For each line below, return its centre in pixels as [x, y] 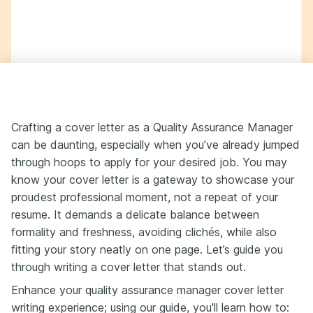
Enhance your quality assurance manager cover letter [147, 290]
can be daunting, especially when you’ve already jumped [155, 145]
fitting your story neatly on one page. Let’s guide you [147, 249]
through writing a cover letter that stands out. [129, 267]
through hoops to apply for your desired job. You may [149, 162]
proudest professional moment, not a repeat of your [145, 197]
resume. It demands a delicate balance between [135, 214]
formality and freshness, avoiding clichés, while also [144, 232]
